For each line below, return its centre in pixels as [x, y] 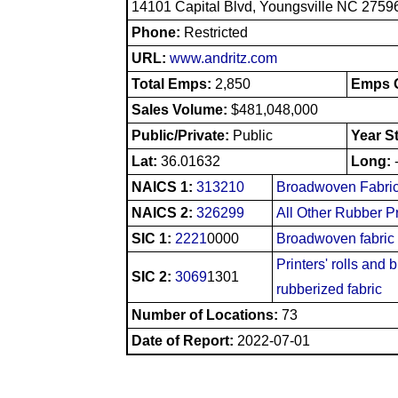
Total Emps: [173, 84]
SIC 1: [153, 238]
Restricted [216, 32]
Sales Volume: [181, 109]
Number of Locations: [205, 314]
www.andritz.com [223, 58]
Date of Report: [183, 340]
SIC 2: [153, 276]
